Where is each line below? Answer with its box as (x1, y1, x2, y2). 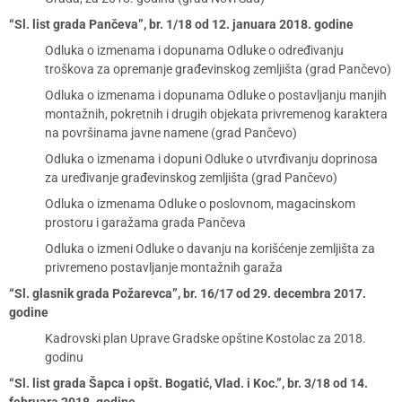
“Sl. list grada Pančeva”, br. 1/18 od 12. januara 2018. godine (9, 17, 354, 31)
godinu (45, 350, 83, 364)
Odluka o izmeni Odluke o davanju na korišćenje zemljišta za (45, 241, 375, 256)
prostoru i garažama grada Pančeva (45, 215, 246, 230)
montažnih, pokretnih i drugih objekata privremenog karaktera (45, 107, 388, 121)
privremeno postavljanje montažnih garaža (45, 260, 283, 275)
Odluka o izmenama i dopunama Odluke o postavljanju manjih (45, 88, 387, 102)
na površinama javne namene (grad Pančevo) (45, 126, 297, 140)
